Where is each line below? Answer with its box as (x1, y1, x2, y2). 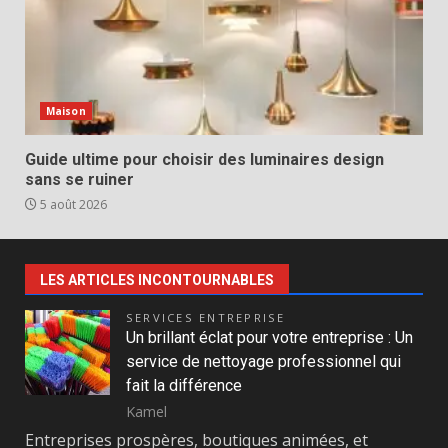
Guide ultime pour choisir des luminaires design (25, 150, 384, 169)
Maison (46, 104, 86, 118)
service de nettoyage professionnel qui (126, 352, 401, 371)
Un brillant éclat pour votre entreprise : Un (126, 328, 413, 347)
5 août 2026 (37, 196, 107, 213)
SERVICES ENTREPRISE (126, 310, 286, 325)
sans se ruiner (25, 170, 134, 189)
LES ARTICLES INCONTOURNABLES (40, 272, 274, 288)
